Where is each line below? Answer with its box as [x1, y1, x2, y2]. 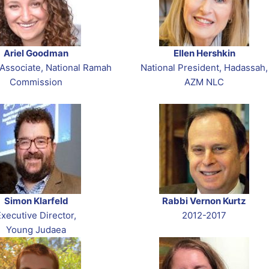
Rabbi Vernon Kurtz [162, 195, 246, 207]
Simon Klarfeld [4, 195, 68, 207]
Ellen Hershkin [173, 47, 235, 59]
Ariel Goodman [4, 47, 68, 59]
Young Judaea [6, 224, 66, 236]
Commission [10, 76, 62, 88]
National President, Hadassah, [141, 62, 268, 74]
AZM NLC [184, 76, 224, 88]
